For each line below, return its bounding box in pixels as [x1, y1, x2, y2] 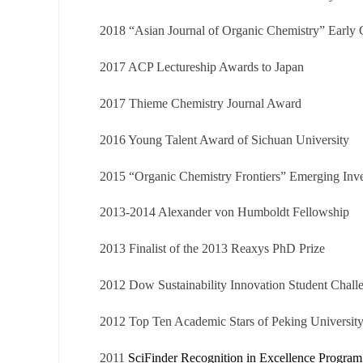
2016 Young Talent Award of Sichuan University [100, 132, 349, 147]
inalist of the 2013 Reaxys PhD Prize [136, 241, 325, 256]
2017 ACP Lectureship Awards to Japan [100, 60, 304, 75]
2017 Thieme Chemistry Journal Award [100, 96, 301, 111]
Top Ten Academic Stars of [129, 314, 271, 328]
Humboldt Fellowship [237, 205, 349, 220]
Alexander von [158, 205, 237, 220]
